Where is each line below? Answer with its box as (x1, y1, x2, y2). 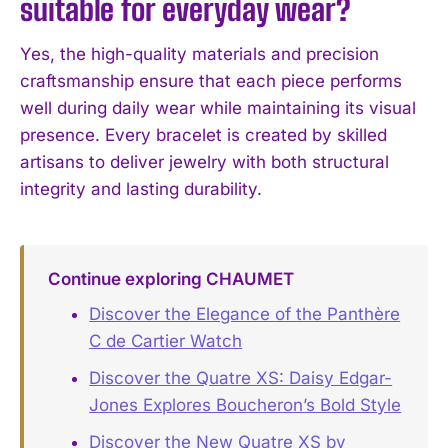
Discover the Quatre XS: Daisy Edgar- (89, 368, 393, 389)
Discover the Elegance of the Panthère (89, 304, 401, 325)
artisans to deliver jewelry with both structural (20, 151, 389, 172)
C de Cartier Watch (89, 331, 243, 352)
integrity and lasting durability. (20, 178, 262, 199)
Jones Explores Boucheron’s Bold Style (89, 395, 402, 416)
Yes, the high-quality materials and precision (20, 43, 379, 64)
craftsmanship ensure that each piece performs (20, 70, 402, 91)
